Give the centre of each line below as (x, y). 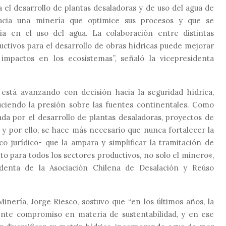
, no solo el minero (174, 155)
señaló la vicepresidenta (167, 58)
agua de (200, 8)
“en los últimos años (166, 201)
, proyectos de (188, 117)
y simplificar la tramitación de (156, 142)
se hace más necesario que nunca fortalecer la (126, 130)
